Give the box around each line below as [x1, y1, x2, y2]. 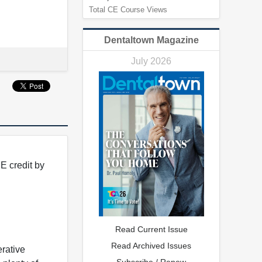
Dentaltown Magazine [104, 35, 199, 45]
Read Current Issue [115, 225, 188, 235]
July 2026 [131, 56, 171, 66]
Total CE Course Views [89, 5, 167, 14]
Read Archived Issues [111, 241, 191, 251]
